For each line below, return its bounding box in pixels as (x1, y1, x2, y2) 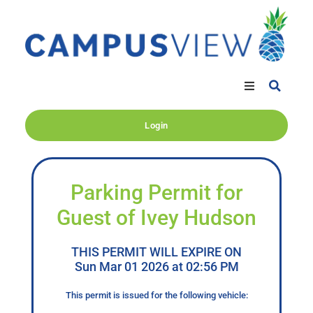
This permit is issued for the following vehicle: (65, 290, 248, 301)
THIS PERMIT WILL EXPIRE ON (71, 245, 242, 260)
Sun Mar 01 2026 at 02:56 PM (74, 259, 239, 275)
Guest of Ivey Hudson (57, 205, 256, 231)
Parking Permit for (70, 180, 243, 205)
